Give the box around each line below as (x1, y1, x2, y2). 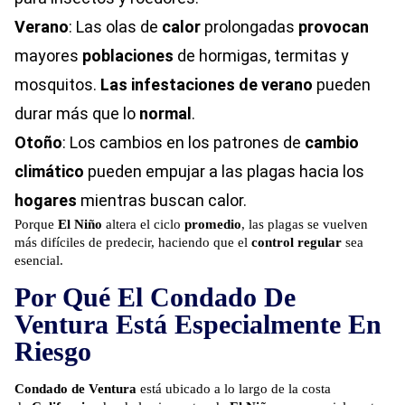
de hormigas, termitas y (174, 46, 349, 66)
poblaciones (82, 46, 174, 66)
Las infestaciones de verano (100, 75, 313, 95)
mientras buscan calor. (77, 191, 247, 211)
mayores (14, 46, 82, 66)
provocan (298, 17, 369, 37)
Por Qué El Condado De (14, 282, 296, 313)
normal (139, 104, 192, 124)
